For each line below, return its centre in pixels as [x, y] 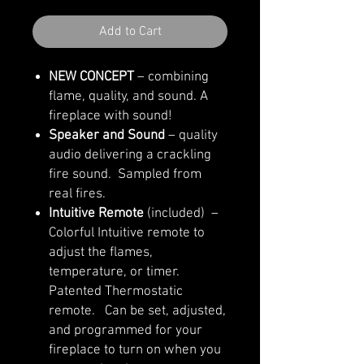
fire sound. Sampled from [125, 174]
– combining [171, 77]
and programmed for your [126, 330]
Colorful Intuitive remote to [127, 233]
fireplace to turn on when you [135, 350]
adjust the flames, [101, 252]
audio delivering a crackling [130, 155]
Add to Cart [130, 31]
